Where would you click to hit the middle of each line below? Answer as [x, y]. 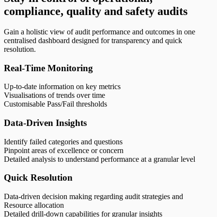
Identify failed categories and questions [63, 141]
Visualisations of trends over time [54, 95]
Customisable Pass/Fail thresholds [55, 104]
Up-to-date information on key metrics [62, 87]
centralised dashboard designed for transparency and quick [93, 40]
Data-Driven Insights [45, 123]
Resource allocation [34, 205]
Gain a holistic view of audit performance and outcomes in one [100, 31]
